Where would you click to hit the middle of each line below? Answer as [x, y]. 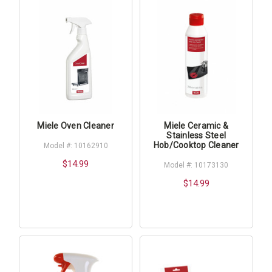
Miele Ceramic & [196, 125]
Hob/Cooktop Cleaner [196, 145]
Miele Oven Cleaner [76, 125]
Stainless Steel [196, 135]
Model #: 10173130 [196, 165]
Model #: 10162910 [76, 145]
